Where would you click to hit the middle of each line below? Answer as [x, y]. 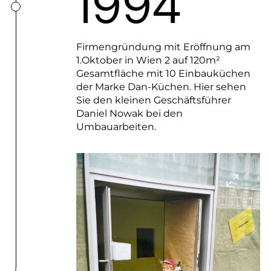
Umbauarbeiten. [116, 126]
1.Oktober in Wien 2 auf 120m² [148, 60]
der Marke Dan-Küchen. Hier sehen [161, 87]
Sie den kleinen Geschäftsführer [153, 100]
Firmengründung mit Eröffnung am [163, 47]
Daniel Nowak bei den [129, 113]
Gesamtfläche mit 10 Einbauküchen [163, 73]
